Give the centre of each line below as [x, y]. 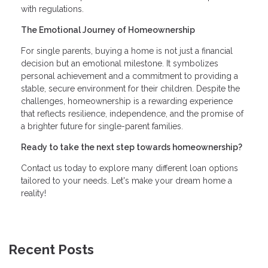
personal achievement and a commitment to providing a [130, 76]
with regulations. [52, 9]
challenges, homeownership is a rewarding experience [127, 101]
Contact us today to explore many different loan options [130, 168]
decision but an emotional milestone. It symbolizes [120, 64]
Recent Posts [51, 250]
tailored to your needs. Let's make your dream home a [127, 181]
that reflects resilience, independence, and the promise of [132, 114]
